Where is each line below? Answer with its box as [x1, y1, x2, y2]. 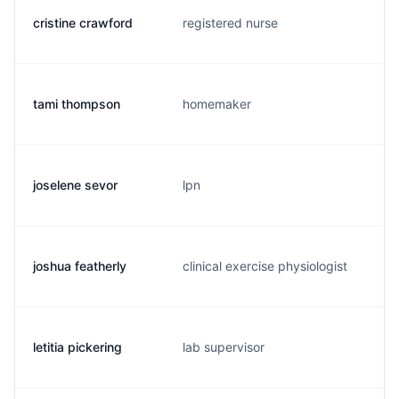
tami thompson [33, 96, 120, 111]
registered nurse [183, 15, 278, 30]
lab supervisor [183, 339, 265, 354]
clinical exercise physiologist [183, 258, 347, 273]
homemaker [183, 96, 251, 111]
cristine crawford [33, 15, 133, 30]
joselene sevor [33, 177, 118, 192]
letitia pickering [33, 339, 122, 354]
